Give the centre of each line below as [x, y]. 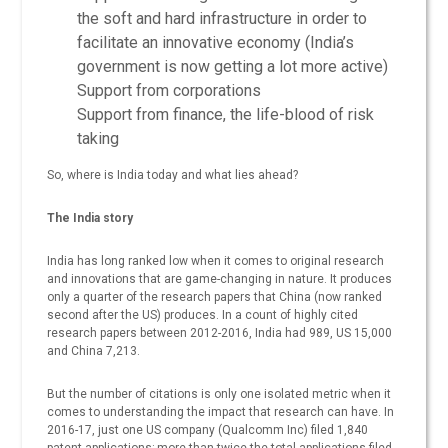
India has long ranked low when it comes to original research [216, 261]
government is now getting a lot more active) [233, 67]
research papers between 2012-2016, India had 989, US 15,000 [220, 333]
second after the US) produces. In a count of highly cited [203, 315]
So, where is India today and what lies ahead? [173, 175]
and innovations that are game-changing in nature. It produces [220, 279]
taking [98, 139]
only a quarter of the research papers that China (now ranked [215, 297]
